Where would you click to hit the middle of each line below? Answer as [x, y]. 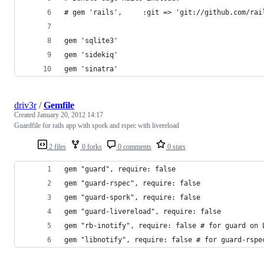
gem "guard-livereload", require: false [143, 212]
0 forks [91, 147]
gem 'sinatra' [91, 69]
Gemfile [59, 105]
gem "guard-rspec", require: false [132, 184]
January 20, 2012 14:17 [70, 115]
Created [26, 115]
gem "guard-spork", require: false [132, 198]
